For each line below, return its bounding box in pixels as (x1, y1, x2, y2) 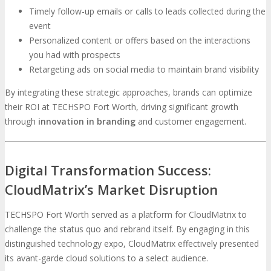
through (5, 116, 38, 128)
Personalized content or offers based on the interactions (29, 34, 250, 47)
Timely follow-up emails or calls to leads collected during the (29, 5, 266, 18)
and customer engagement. (135, 116, 246, 128)
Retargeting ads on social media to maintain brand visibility (29, 64, 259, 76)
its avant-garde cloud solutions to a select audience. (5, 252, 208, 264)
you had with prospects (29, 49, 120, 61)
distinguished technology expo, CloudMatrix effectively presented (5, 237, 259, 249)
